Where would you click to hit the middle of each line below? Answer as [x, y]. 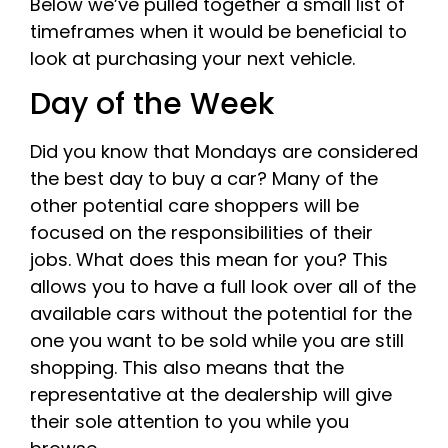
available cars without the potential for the [221, 314]
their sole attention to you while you [189, 422]
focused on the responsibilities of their [201, 233]
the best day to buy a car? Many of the [204, 179]
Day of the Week [152, 104]
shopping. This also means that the [187, 368]
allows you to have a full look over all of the [223, 287]
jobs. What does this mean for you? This [209, 260]
